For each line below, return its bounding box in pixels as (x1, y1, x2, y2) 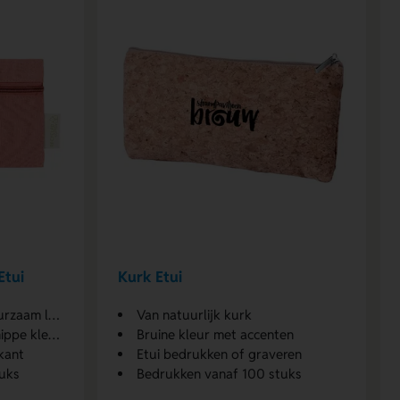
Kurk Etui (117, 267, 182, 287)
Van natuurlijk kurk (136, 305, 252, 323)
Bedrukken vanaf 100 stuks (136, 364, 302, 382)
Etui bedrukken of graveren (136, 345, 302, 362)
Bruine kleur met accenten (136, 325, 294, 343)
